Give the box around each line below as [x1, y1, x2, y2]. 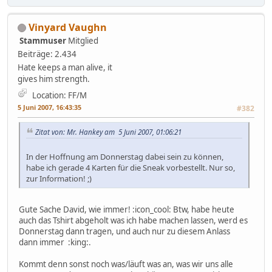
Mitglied [68, 35, 98, 46]
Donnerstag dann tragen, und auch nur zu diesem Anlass [19, 226, 230, 237]
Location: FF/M [32, 89, 87, 101]
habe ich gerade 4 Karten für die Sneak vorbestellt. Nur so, [26, 162, 235, 174]
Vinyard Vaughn [29, 20, 107, 34]
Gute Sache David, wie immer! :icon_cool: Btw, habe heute [19, 204, 234, 216]
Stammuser [19, 35, 66, 46]
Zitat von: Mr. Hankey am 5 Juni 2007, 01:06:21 [35, 126, 182, 137]
